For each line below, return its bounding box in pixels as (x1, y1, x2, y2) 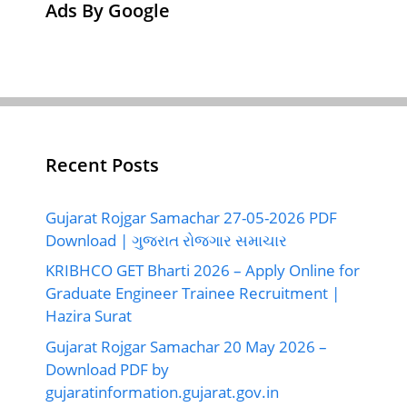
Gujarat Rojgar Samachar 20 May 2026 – (45, 335, 327, 357)
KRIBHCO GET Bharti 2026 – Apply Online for (45, 260, 360, 282)
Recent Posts (45, 152, 159, 177)
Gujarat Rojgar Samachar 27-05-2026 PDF (45, 206, 337, 228)
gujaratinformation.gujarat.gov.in (45, 381, 279, 402)
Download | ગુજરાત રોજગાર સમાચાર (45, 229, 287, 251)
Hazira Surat (45, 305, 132, 327)
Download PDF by (45, 358, 169, 380)
